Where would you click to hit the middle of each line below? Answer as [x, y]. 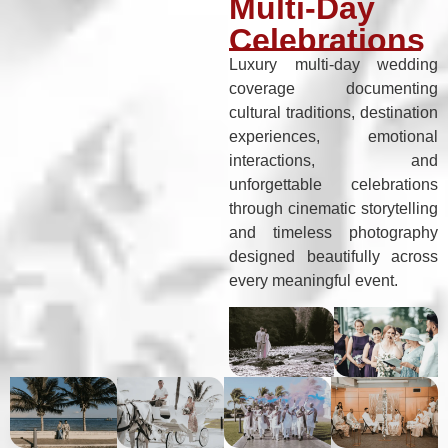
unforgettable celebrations [333, 184]
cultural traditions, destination [333, 112]
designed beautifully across [333, 256]
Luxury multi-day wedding [333, 64]
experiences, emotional [333, 136]
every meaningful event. [314, 280]
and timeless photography [333, 232]
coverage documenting [333, 88]
